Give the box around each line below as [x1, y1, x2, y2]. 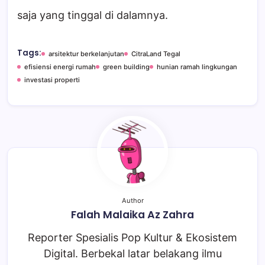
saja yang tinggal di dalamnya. [17, 8, 168, 21]
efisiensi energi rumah [24, 62, 96, 71]
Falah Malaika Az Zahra [71, 207, 194, 222]
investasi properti [24, 75, 80, 84]
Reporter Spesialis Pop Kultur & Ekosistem [28, 231, 237, 244]
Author [121, 196, 144, 205]
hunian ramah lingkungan [157, 62, 237, 71]
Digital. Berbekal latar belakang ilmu [43, 247, 222, 260]
